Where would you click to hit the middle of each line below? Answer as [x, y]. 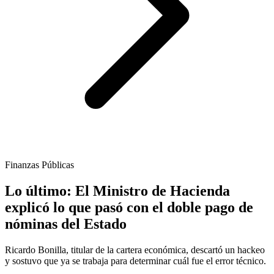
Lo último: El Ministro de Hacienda [117, 191]
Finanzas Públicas [39, 165]
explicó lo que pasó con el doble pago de [129, 208]
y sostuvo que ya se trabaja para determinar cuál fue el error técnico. [135, 261]
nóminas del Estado [66, 224]
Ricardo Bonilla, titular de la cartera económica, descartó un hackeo [135, 250]
